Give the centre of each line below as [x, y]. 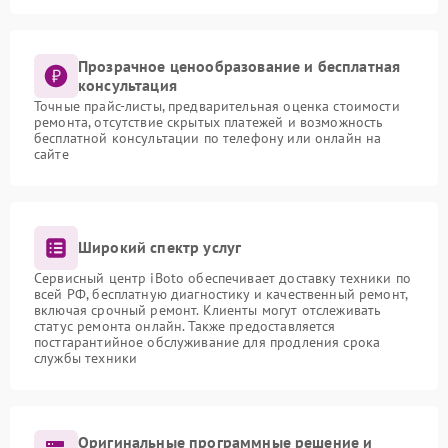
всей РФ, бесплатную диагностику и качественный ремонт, [221, 293]
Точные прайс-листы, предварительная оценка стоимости [217, 105]
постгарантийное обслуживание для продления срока [207, 341]
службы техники [86, 357]
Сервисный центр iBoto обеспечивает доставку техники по [223, 277]
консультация [127, 84]
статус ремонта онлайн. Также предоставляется [185, 325]
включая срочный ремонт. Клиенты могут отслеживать [208, 309]
